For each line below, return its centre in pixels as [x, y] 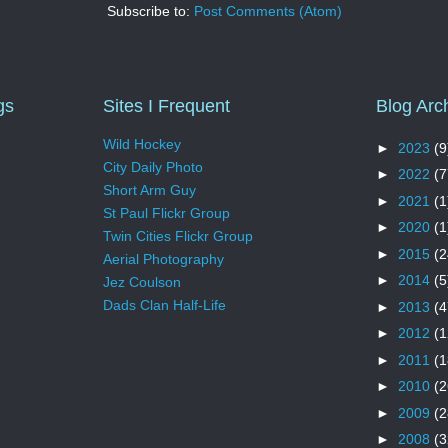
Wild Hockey [142, 144]
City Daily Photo [153, 167]
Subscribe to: [150, 10]
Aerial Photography [163, 259]
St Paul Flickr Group [166, 213]
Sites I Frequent [166, 105]
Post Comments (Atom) [267, 10]
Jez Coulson [142, 282]
